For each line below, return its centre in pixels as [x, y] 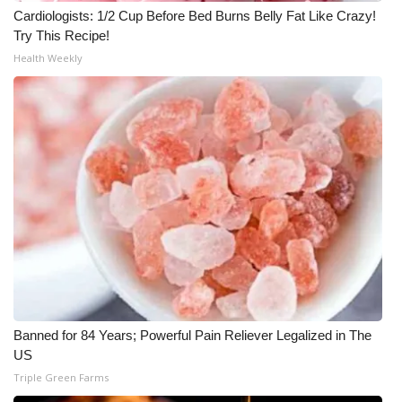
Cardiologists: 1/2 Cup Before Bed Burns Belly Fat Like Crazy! [195, 15]
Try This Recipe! [61, 35]
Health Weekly [48, 57]
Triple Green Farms [61, 377]
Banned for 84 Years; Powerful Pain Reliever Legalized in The [192, 335]
